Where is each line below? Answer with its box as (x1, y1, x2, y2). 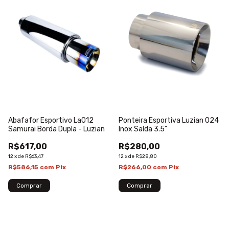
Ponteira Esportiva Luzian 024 (119, 116, 219, 125)
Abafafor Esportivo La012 (8, 116, 94, 125)
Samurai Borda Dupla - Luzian (8, 125, 105, 134)
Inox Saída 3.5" (119, 125, 167, 134)
